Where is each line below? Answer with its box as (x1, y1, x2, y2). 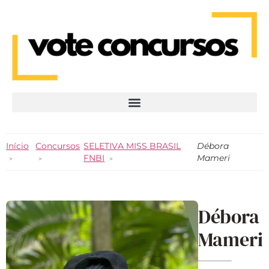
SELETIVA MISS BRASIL (83, 141, 181, 151)
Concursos (35, 141, 80, 151)
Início (6, 141, 29, 151)
